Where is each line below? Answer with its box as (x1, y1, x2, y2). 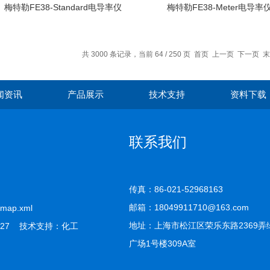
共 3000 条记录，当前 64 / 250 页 (81, 50, 194, 58)
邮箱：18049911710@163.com (129, 202, 249, 212)
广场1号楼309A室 (129, 239, 196, 248)
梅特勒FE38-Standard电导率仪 (4, 2, 122, 12)
